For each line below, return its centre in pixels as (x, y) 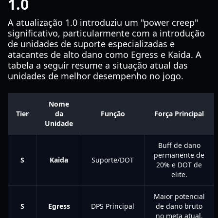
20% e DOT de (179, 165)
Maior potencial (179, 196)
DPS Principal (113, 206)
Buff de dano (179, 145)
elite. (179, 174)
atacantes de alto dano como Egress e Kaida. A (105, 54)
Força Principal (179, 114)
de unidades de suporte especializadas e (91, 44)
